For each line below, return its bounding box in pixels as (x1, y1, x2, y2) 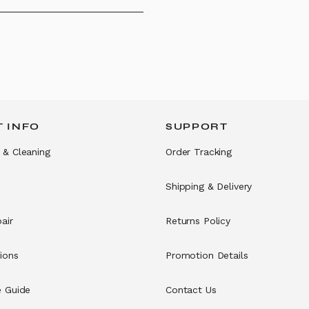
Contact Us (166, 284, 217, 295)
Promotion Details (166, 250, 248, 261)
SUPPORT (166, 121, 228, 132)
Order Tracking (166, 146, 232, 157)
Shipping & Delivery (166, 181, 252, 192)
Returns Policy (166, 215, 231, 226)
